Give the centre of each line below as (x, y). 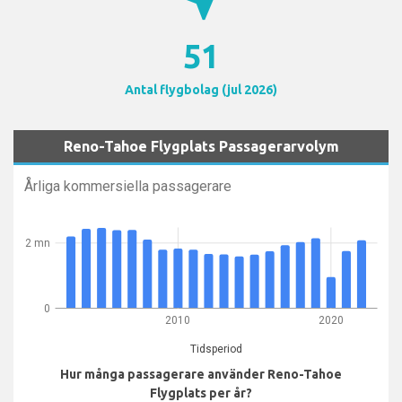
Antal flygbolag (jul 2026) (201, 90)
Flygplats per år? (201, 393)
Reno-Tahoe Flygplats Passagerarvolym (201, 146)
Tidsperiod (216, 349)
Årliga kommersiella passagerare (128, 185)
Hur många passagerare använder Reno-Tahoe (201, 374)
